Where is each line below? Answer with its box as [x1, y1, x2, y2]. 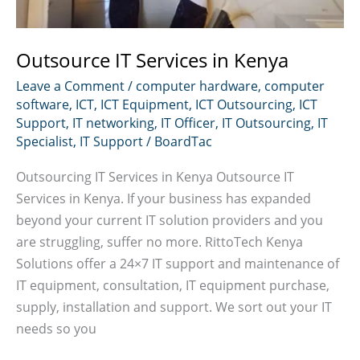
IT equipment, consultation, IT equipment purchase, [16, 276, 329, 295]
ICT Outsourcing [195, 94, 292, 113]
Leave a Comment [16, 76, 125, 95]
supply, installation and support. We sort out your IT [16, 297, 332, 317]
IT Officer [161, 112, 215, 132]
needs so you [16, 319, 96, 338]
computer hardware [136, 76, 258, 95]
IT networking [72, 112, 154, 132]
